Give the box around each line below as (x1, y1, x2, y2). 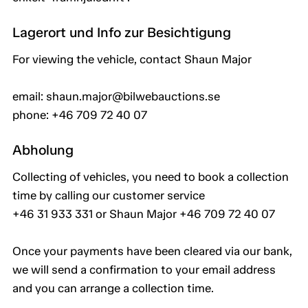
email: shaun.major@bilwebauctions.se (12, 89, 220, 104)
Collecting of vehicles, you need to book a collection (12, 170, 289, 184)
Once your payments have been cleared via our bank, (12, 244, 292, 258)
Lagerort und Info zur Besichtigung (12, 24, 231, 41)
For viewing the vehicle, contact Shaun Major (12, 52, 252, 67)
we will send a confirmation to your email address (12, 263, 276, 277)
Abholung (12, 142, 74, 159)
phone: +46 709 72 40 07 (12, 108, 147, 122)
